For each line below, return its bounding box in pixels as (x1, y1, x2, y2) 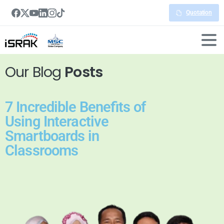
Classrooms (5, 142, 78, 159)
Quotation (186, 9, 212, 16)
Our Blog (5, 62, 65, 82)
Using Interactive (5, 113, 109, 130)
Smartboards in (5, 127, 99, 144)
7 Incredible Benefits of (5, 98, 145, 115)
